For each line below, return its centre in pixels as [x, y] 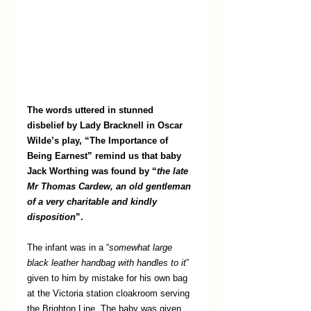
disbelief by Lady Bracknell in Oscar [106, 126]
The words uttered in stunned [92, 110]
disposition [51, 217]
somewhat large [142, 248]
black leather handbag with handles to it [107, 263]
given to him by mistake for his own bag [109, 278]
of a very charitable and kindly [93, 202]
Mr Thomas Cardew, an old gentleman [110, 187]
